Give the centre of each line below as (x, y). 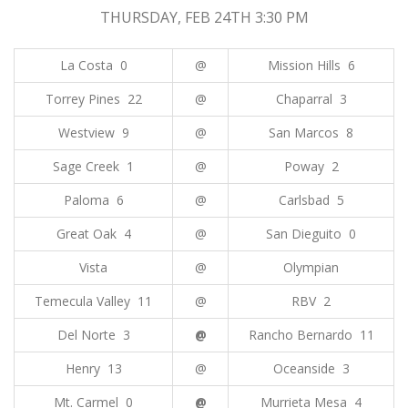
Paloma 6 (93, 200)
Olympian (311, 267)
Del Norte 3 (93, 335)
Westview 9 (93, 133)
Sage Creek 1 (93, 166)
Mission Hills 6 (311, 65)
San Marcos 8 (311, 133)
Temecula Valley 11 (93, 301)
